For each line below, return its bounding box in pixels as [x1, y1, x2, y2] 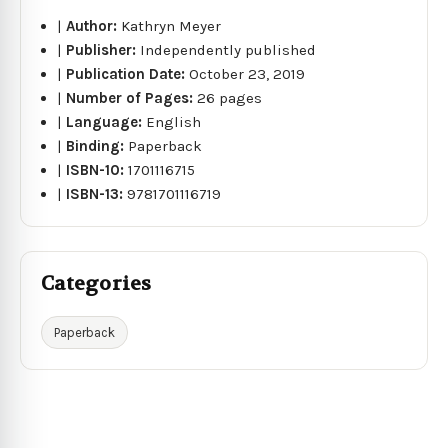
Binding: [66, 136, 129, 155]
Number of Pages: [66, 88, 198, 107]
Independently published [140, 40, 317, 59]
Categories [41, 270, 152, 296]
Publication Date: [66, 64, 190, 83]
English [146, 112, 202, 131]
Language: [66, 112, 147, 131]
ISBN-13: [66, 184, 128, 203]
